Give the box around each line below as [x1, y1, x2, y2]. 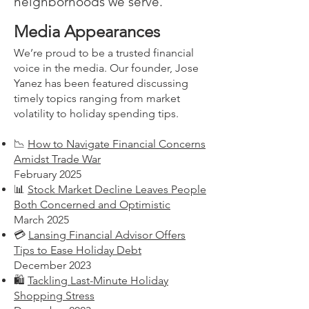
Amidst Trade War [14, 152, 101, 166]
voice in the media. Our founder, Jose [14, 61, 199, 74]
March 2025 [14, 213, 69, 226]
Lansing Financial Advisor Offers [28, 228, 186, 241]
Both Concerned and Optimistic [14, 198, 170, 211]
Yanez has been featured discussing [14, 77, 188, 90]
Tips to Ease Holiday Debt [14, 243, 141, 257]
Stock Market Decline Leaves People [28, 183, 206, 196]
